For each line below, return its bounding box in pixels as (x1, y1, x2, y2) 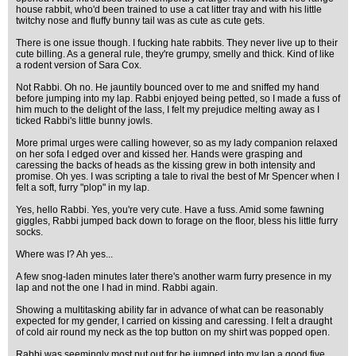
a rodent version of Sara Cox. (16, 60, 141, 71)
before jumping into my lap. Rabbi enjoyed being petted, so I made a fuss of (16, 93, 340, 104)
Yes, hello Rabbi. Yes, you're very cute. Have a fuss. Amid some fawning (16, 204, 324, 215)
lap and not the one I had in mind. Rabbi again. (16, 282, 218, 293)
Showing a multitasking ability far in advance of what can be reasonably (16, 304, 323, 315)
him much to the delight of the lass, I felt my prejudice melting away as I (16, 104, 319, 115)
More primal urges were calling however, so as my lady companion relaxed (16, 137, 338, 149)
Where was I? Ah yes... (16, 249, 113, 260)
